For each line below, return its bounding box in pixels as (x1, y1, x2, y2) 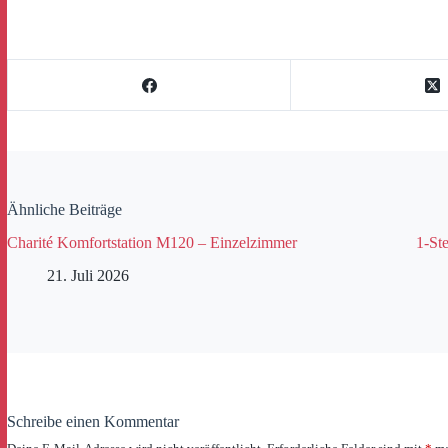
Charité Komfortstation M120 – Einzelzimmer (7, 233, 297, 251)
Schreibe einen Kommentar (7, 412, 179, 430)
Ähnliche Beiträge (7, 201, 122, 218)
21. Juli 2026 (47, 266, 129, 284)
